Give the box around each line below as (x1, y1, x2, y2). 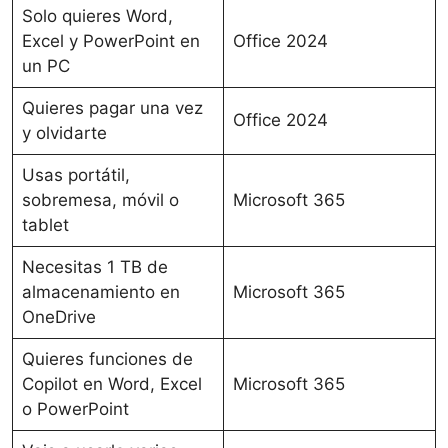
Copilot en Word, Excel (21, 373, 202, 394)
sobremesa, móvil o (21, 189, 179, 210)
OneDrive (21, 306, 96, 327)
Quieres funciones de (21, 348, 193, 369)
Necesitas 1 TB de (21, 256, 168, 277)
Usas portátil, (21, 164, 130, 185)
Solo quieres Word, (21, 5, 173, 26)
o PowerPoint (21, 398, 129, 419)
